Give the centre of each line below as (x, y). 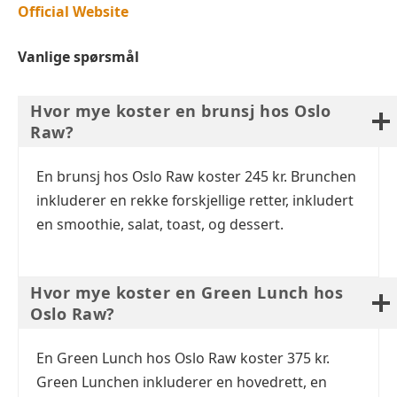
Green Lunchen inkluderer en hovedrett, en (182, 381)
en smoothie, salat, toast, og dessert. (160, 225)
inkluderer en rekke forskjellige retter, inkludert (195, 201)
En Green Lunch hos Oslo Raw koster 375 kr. (183, 358)
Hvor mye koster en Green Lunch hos (187, 292)
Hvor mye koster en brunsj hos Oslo (181, 111)
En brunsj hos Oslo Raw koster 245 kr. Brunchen (196, 177)
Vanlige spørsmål (78, 57)
